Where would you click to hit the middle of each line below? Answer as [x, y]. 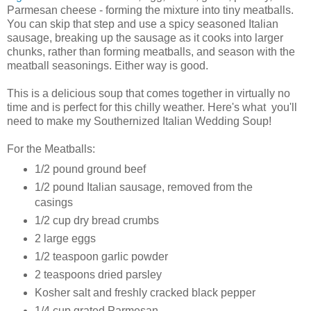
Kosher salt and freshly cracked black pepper [145, 293]
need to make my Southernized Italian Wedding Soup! [139, 121]
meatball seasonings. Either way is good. [108, 66]
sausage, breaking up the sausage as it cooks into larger [145, 38]
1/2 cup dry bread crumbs [96, 221]
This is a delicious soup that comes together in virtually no [149, 94]
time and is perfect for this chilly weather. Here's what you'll [152, 108]
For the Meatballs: [51, 149]
